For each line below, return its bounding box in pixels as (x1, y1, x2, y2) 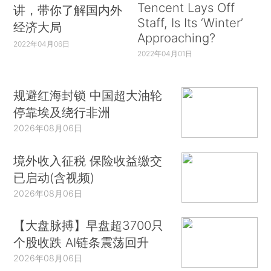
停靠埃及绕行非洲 (13, 105, 111, 120)
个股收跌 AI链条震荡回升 (13, 235, 149, 250)
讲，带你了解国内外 (13, 2, 123, 18)
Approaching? (137, 30, 215, 45)
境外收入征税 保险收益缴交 (13, 152, 163, 168)
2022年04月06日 (13, 39, 70, 48)
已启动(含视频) (13, 169, 95, 185)
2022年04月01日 (137, 48, 192, 58)
